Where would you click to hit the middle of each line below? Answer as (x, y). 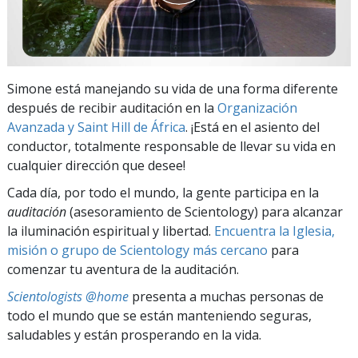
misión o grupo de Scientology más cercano (137, 250)
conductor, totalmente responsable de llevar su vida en (171, 146)
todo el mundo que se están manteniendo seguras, (159, 315)
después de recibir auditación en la (112, 107)
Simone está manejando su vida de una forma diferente (173, 88)
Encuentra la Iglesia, (274, 231)
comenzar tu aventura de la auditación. (123, 269)
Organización (257, 107)
